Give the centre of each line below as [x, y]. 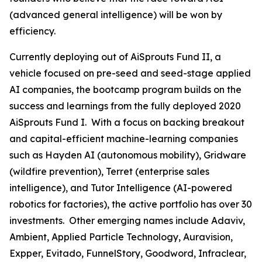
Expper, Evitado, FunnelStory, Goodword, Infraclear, [128, 253]
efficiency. [32, 31]
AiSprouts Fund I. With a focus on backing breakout [127, 122]
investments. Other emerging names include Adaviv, [127, 220]
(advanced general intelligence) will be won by [116, 15]
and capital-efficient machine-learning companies [124, 139]
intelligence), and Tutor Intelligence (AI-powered [121, 188]
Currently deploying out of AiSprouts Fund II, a [115, 57]
